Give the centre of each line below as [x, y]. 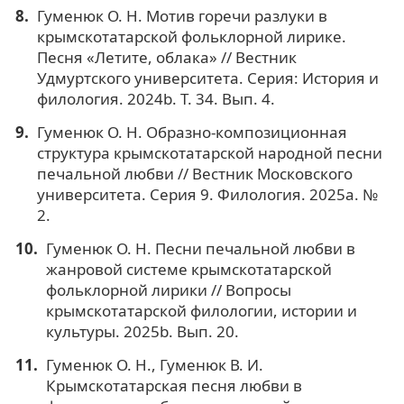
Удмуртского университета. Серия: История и [207, 78]
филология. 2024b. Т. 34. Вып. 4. [156, 99]
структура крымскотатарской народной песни [209, 153]
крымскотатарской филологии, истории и [201, 311]
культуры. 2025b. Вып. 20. [142, 332]
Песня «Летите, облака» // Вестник [166, 58]
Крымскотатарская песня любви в [174, 386]
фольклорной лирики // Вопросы [168, 290]
